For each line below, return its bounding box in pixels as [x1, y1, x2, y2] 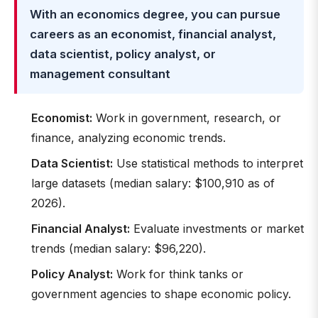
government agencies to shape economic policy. [31, 287, 291, 301]
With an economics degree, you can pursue [30, 7, 280, 21]
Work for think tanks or [113, 267, 243, 281]
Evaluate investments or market [130, 221, 304, 236]
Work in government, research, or [92, 111, 281, 125]
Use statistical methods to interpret [113, 156, 303, 170]
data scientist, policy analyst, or [30, 47, 216, 61]
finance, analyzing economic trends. [31, 131, 226, 145]
